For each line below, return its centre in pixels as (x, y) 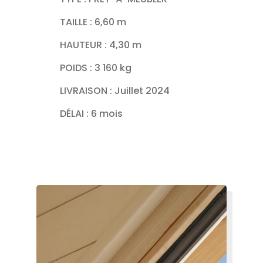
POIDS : (77, 68)
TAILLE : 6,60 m (93, 22)
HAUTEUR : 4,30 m (101, 45)
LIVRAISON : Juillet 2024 (115, 90)
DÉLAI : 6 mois (92, 113)
